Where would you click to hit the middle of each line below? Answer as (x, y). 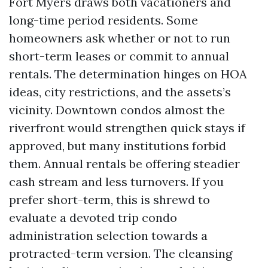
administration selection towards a (108, 235)
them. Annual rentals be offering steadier (124, 164)
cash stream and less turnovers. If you (116, 182)
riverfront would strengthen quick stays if (127, 128)
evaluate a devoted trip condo (93, 217)
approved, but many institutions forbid (118, 146)
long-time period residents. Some (103, 20)
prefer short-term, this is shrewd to (109, 200)
